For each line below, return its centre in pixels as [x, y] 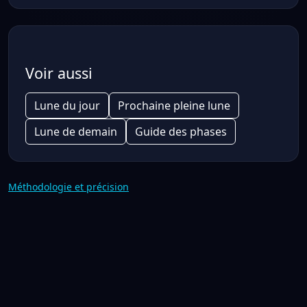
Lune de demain [76, 132]
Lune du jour [67, 106]
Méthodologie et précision [69, 187]
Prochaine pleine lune [174, 106]
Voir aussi [59, 73]
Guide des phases [181, 132]
